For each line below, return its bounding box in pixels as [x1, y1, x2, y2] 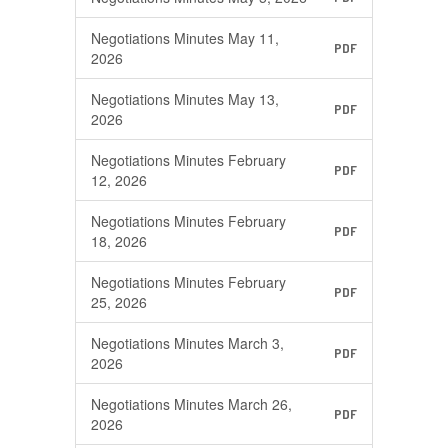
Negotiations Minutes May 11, [91, 28, 279, 48]
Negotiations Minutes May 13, [91, 89, 279, 109]
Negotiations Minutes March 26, [91, 394, 292, 414]
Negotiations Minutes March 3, [91, 333, 284, 353]
